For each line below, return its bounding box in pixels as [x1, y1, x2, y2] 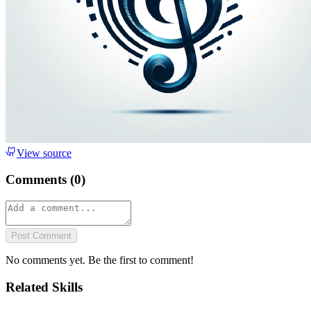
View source [17, 146, 72, 159]
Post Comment [11, 230, 72, 242]
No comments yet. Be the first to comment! [6, 254, 194, 267]
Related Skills [6, 279, 83, 294]
